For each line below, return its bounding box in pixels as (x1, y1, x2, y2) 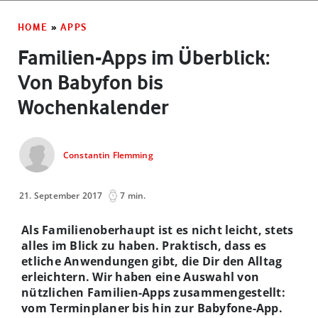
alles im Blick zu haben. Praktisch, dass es (21, 237, 267, 253)
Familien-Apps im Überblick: (18, 45, 270, 70)
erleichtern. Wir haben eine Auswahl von (21, 268, 260, 285)
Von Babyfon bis (18, 70, 163, 94)
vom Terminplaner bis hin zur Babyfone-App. (21, 300, 283, 316)
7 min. (120, 189, 146, 202)
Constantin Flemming (63, 149, 153, 162)
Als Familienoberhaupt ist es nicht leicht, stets (21, 221, 294, 238)
